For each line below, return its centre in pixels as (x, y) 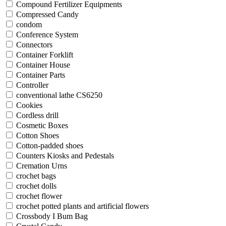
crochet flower (39, 196)
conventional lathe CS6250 (59, 95)
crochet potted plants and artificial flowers (82, 206)
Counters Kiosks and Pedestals (65, 156)
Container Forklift (45, 55)
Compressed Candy (47, 15)
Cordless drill (37, 116)
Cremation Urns (42, 166)
